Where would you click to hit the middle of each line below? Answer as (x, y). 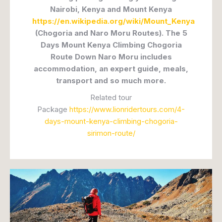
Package (53, 109)
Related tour (111, 97)
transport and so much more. (111, 81)
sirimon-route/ (111, 133)
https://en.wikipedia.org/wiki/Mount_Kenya (113, 21)
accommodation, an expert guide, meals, (111, 69)
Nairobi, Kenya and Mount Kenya (111, 9)
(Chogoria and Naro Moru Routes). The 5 (111, 33)
